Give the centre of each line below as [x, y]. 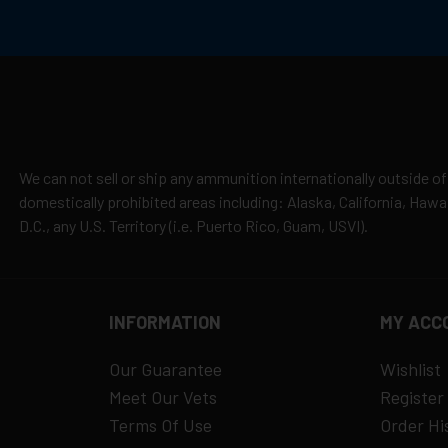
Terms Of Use [160, 425]
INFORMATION [165, 322]
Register [411, 397]
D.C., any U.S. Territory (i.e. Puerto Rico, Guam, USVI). [193, 226]
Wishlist [410, 369]
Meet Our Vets [163, 397]
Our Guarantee [165, 369]
